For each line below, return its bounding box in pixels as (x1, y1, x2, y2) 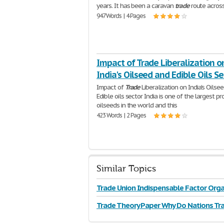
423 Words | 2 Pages (96, 111, 146, 119)
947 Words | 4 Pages (96, 12, 146, 19)
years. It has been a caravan (96, 1, 175, 10)
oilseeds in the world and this (96, 101, 177, 109)
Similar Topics (96, 163, 156, 174)
